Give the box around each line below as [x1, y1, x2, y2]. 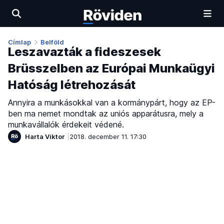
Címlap [8, 38, 31, 46]
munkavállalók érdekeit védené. [8, 119, 124, 130]
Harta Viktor [25, 132, 65, 140]
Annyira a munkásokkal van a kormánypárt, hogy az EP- [8, 97, 215, 108]
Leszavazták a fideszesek [8, 44, 161, 59]
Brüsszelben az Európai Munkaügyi [8, 61, 215, 76]
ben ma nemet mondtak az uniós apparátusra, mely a [8, 108, 203, 119]
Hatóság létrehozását [8, 77, 135, 92]
